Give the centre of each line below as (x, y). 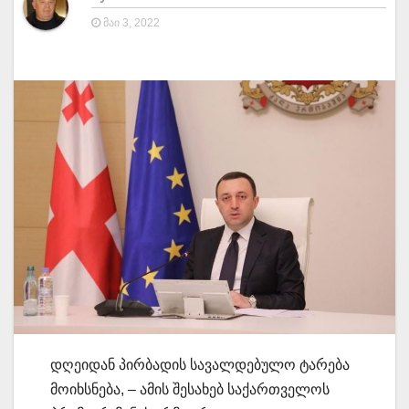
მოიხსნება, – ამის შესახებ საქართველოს (190, 390)
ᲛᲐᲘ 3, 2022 (130, 23)
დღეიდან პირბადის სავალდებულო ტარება (200, 365)
